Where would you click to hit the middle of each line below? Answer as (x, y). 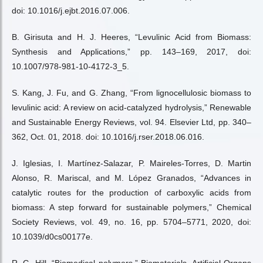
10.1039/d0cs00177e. (52, 237)
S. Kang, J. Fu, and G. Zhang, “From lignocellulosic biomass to (131, 93)
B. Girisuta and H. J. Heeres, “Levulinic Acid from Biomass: (131, 37)
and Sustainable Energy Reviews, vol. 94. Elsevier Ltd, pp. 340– (131, 122)
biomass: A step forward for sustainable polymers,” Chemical (131, 207)
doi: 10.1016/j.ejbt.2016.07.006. (71, 11)
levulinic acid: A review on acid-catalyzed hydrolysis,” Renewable (131, 107)
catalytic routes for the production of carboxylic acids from (131, 193)
